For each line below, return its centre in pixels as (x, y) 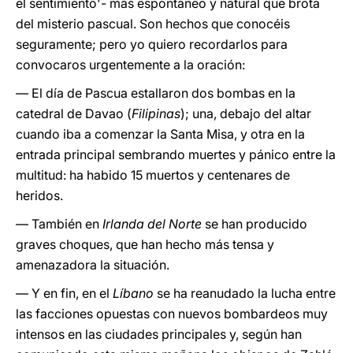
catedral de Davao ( (74, 113)
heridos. (39, 195)
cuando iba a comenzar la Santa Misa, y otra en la (160, 134)
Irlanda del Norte (150, 224)
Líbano (132, 293)
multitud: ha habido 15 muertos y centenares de (153, 175)
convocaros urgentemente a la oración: (130, 65)
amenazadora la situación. (93, 265)
